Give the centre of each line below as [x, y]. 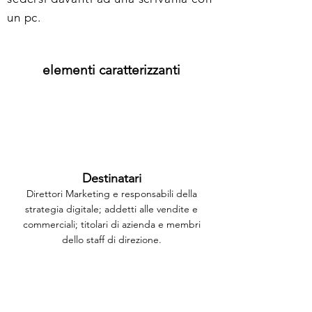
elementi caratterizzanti [111, 70]
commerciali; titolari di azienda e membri [111, 224]
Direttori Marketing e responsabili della [111, 194]
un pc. [24, 17]
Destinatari [111, 178]
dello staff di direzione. [111, 240]
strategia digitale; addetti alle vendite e [111, 209]
